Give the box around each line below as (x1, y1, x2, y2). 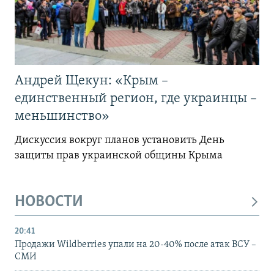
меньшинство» (15, 109, 109, 124)
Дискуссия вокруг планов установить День (15, 135, 224, 147)
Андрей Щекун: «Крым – (15, 74, 168, 89)
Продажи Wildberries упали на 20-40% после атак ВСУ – (15, 239, 256, 250)
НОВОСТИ (15, 194, 83, 211)
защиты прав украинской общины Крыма (15, 150, 223, 162)
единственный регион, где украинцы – (15, 92, 257, 106)
